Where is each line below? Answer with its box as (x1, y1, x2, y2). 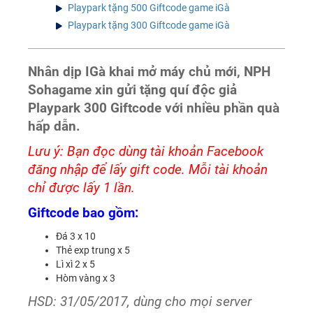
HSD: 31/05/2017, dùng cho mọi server (28, 294, 252, 310)
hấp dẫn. (28, 119, 81, 135)
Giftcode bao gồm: (28, 205, 139, 221)
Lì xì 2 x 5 (56, 259, 96, 270)
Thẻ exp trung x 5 (56, 245, 131, 256)
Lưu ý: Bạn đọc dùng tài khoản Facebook (28, 144, 264, 160)
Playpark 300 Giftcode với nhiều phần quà (28, 101, 280, 117)
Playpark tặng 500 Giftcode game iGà (68, 2, 231, 14)
